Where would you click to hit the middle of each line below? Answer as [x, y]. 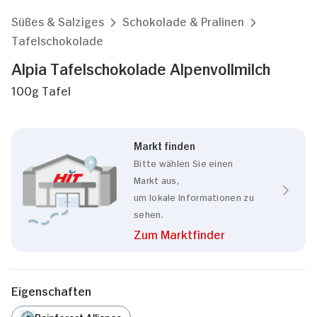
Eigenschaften [51, 290]
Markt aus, [156, 179]
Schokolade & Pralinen [183, 21]
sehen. [149, 213]
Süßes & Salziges [58, 21]
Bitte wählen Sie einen [184, 162]
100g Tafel [41, 90]
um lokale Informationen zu [194, 196]
